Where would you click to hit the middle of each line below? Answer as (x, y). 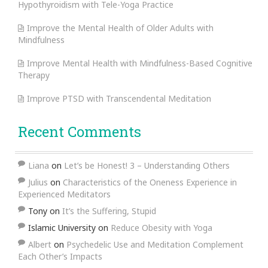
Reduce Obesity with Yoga (162, 227)
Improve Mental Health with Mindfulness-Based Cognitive (140, 63)
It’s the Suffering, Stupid (109, 211)
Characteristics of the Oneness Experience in (150, 182)
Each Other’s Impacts (60, 256)
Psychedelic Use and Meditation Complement (155, 244)
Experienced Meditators (64, 194)
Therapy (34, 75)
